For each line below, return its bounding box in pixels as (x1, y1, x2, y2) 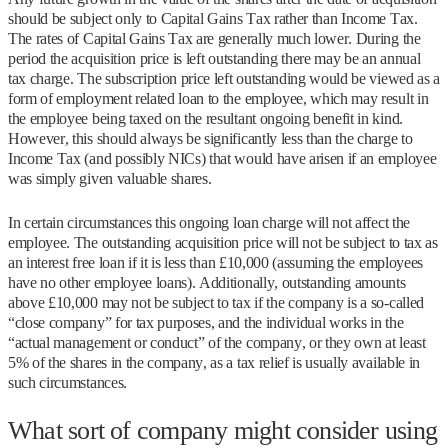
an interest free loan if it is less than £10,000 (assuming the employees (8, 254, 423, 271)
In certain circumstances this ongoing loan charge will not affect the (8, 214, 410, 231)
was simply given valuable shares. (8, 170, 212, 187)
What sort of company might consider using (8, 416, 438, 445)
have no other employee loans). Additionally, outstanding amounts (8, 274, 406, 291)
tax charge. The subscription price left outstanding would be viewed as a (8, 70, 440, 87)
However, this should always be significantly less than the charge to (8, 130, 413, 147)
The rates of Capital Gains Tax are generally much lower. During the (8, 30, 421, 47)
